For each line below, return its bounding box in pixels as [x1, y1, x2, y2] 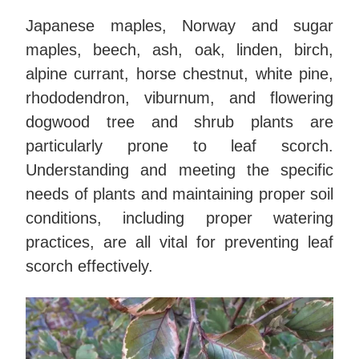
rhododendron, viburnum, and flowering [26, 89, 333, 107]
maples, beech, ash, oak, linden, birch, [26, 41, 333, 59]
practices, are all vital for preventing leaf [26, 233, 333, 252]
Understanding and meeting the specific [26, 161, 333, 179]
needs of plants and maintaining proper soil [26, 185, 333, 204]
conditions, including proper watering [26, 209, 333, 228]
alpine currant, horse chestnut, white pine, [26, 65, 333, 83]
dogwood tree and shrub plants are [26, 113, 333, 131]
